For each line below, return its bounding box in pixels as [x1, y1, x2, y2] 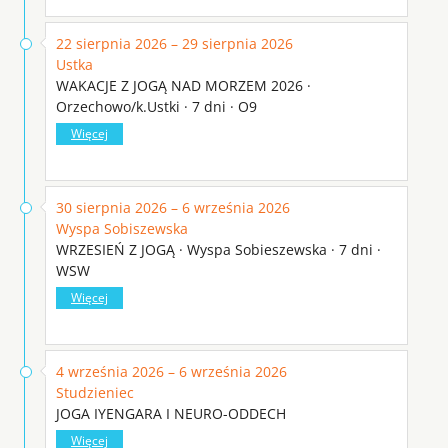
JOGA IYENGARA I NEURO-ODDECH [56, 403, 286, 423]
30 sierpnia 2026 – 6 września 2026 [56, 197, 290, 217]
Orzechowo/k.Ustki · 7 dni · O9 [56, 96, 257, 116]
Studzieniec [56, 382, 134, 402]
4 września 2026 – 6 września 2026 [56, 361, 287, 381]
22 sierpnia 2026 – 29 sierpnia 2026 [56, 33, 293, 53]
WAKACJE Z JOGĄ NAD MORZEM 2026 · [56, 75, 311, 95]
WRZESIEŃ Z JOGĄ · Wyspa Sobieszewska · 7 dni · [56, 239, 381, 259]
